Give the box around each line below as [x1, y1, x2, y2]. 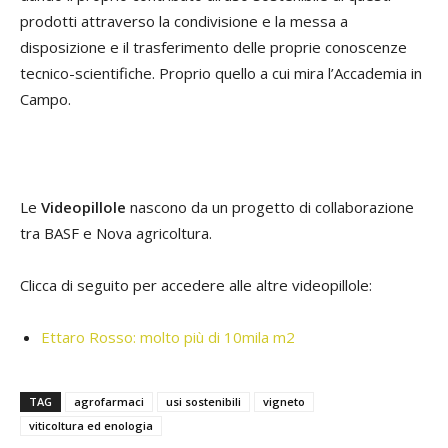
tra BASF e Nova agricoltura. [20, 222, 212, 243]
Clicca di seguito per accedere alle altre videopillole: [20, 274, 372, 295]
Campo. [20, 88, 71, 109]
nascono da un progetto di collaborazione [126, 196, 414, 217]
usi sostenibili [166, 393, 241, 409]
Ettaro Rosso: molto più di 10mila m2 [41, 326, 295, 347]
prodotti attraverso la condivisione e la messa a [20, 10, 348, 31]
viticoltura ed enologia [29, 417, 153, 433]
